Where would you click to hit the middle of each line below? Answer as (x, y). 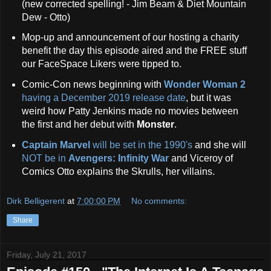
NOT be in (45, 158)
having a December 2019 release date (103, 98)
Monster (155, 125)
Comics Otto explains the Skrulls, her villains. (118, 172)
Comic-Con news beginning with (93, 85)
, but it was (208, 98)
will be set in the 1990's (141, 145)
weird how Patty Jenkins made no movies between (130, 111)
